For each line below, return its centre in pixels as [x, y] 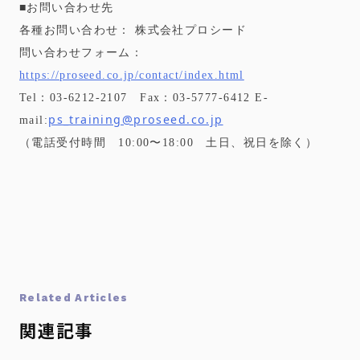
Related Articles [74, 298]
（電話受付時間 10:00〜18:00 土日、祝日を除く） [169, 142]
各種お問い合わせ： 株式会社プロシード [133, 30]
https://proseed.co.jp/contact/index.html [132, 75]
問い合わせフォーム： [82, 52]
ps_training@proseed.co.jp [136, 119]
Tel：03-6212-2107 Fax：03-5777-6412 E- [144, 97]
